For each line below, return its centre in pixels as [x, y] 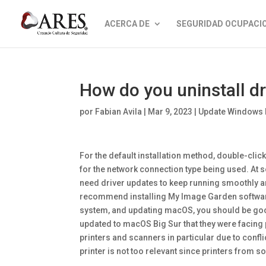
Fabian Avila [119, 112]
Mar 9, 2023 [170, 112]
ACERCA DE [127, 24]
